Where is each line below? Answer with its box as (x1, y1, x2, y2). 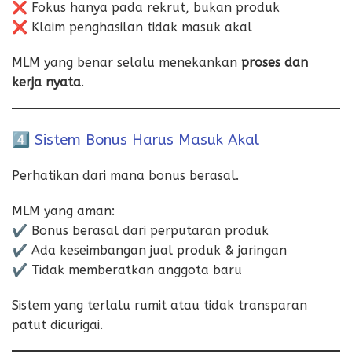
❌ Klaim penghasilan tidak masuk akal (12, 19, 252, 35)
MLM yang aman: (12, 203, 115, 219)
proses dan (241, 54, 308, 70)
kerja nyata (12, 74, 81, 90)
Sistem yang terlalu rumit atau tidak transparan (12, 298, 307, 313)
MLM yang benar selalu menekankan (12, 54, 241, 70)
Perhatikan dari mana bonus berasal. (12, 168, 239, 184)
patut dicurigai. (12, 317, 103, 333)
